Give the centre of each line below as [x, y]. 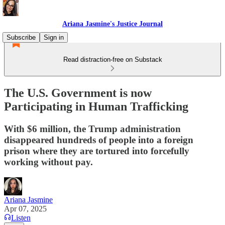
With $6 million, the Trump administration [92, 129]
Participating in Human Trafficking [96, 106]
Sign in [54, 37]
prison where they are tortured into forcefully [97, 151]
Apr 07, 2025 [25, 208]
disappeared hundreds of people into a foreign [99, 140]
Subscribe [21, 37]
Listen [21, 217]
